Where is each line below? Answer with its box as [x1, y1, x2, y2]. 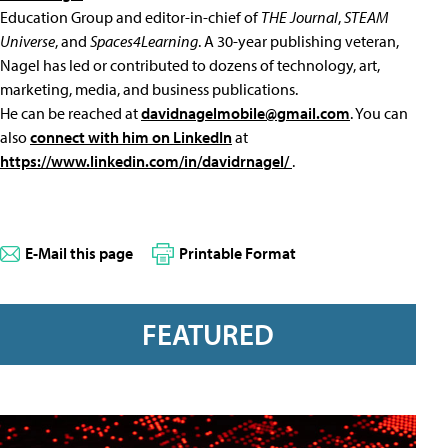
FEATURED [142, 316, 274, 353]
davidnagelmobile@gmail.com [141, 103, 350, 123]
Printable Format [179, 243, 296, 263]
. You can [350, 103, 408, 123]
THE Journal [261, 7, 338, 27]
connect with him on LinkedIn [30, 127, 232, 147]
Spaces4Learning [90, 31, 198, 51]
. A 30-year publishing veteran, [198, 31, 399, 51]
